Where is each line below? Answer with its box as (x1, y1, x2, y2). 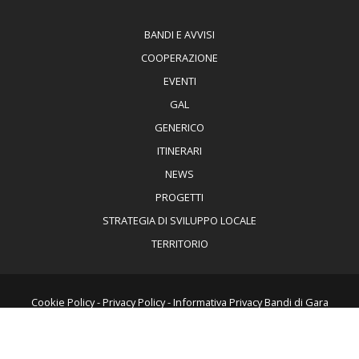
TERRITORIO (151, 236, 208, 251)
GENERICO (155, 119, 204, 135)
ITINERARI (157, 143, 202, 158)
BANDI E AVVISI (144, 26, 215, 42)
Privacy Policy (102, 295, 165, 310)
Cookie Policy (30, 295, 95, 310)
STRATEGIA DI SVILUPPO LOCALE (103, 212, 256, 228)
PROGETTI (155, 189, 204, 204)
